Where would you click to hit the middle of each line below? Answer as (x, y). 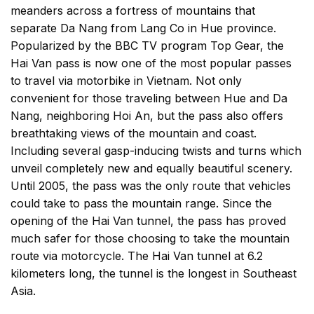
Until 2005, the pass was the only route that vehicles (151, 185)
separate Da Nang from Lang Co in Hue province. (143, 28)
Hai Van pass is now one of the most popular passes (151, 63)
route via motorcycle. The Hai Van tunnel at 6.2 (137, 255)
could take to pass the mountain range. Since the (141, 203)
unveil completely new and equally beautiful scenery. (151, 168)
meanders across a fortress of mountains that (133, 10)
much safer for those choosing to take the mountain (150, 238)
